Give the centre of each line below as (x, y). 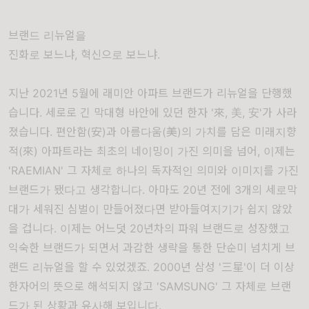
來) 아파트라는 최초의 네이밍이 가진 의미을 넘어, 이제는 (159, 151)
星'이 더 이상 (263, 267)
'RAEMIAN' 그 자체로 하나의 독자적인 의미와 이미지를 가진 (153, 170)
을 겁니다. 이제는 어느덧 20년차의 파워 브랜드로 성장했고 (149, 228)
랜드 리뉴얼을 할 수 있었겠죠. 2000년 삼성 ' (115, 267)
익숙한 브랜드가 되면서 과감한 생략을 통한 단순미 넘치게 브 (152, 247)
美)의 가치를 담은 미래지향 (231, 131)
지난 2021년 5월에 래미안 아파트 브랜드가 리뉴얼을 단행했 (150, 93)
